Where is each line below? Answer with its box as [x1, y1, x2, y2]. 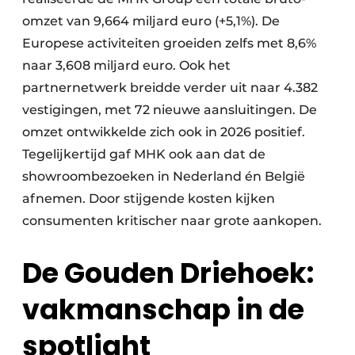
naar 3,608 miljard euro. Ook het [22, 58, 231, 74]
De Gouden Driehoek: [22, 254, 314, 293]
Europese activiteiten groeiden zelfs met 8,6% [22, 36, 316, 52]
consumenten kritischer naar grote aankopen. [22, 213, 322, 229]
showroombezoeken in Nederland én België [22, 169, 305, 185]
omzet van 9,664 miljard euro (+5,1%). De [22, 13, 280, 29]
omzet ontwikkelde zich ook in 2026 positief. [22, 124, 305, 140]
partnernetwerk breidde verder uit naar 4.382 [22, 80, 318, 96]
